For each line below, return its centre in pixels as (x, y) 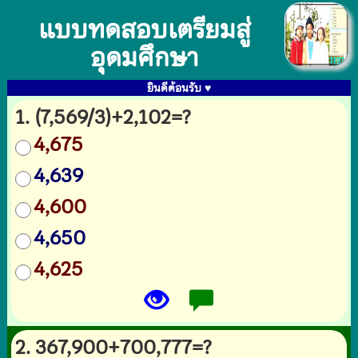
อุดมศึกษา (145, 58)
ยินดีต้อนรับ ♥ (179, 88)
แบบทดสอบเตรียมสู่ (145, 30)
